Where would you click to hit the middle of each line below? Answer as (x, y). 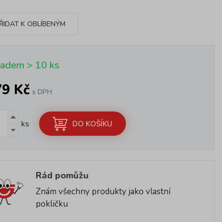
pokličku (52, 204)
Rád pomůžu (62, 175)
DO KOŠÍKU (93, 124)
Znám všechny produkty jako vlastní (103, 192)
